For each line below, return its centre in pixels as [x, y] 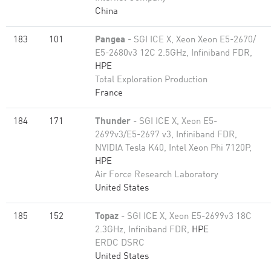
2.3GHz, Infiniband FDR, [143, 230]
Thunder [113, 122]
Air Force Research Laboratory [157, 175]
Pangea [110, 40]
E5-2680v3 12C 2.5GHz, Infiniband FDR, [174, 54]
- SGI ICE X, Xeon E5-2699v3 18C [185, 217]
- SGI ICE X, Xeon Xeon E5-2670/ [191, 40]
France [109, 93]
